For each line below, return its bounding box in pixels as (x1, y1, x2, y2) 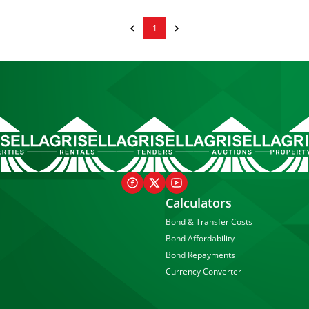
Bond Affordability (166, 232, 235, 244)
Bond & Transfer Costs (166, 216, 252, 228)
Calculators (166, 195, 232, 211)
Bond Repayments (166, 249, 235, 261)
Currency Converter (166, 266, 241, 277)
